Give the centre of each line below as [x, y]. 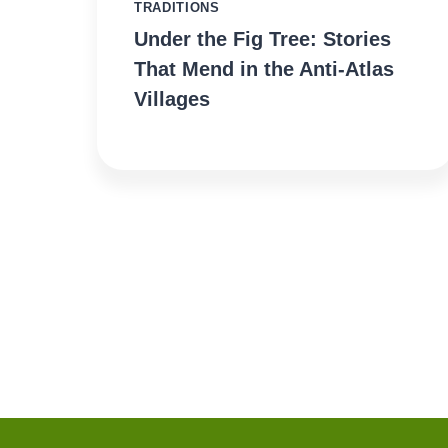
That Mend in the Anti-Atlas [264, 69]
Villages [172, 99]
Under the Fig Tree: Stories [262, 39]
